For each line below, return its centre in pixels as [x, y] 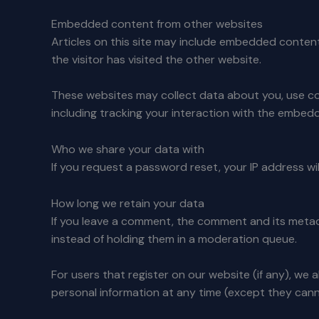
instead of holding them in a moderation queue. [174, 239]
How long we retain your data [128, 203]
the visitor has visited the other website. [156, 59]
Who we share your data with [128, 149]
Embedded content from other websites [157, 23]
